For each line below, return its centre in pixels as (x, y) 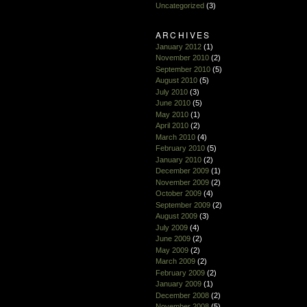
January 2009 (178, 284)
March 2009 (175, 261)
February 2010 (180, 148)
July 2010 (171, 91)
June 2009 (173, 239)
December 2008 (182, 295)
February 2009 (180, 272)
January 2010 (178, 159)
